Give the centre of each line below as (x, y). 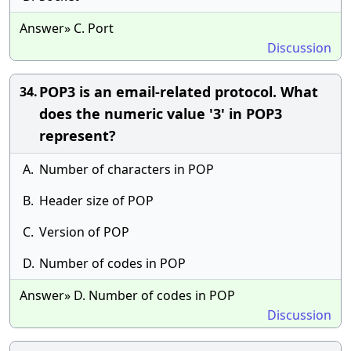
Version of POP (84, 232)
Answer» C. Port (67, 28)
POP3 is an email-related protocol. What (179, 92)
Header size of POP (96, 201)
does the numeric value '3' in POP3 (161, 114)
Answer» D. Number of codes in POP (127, 295)
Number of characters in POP (127, 169)
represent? (78, 136)
